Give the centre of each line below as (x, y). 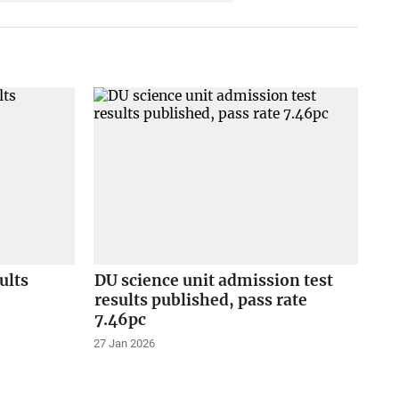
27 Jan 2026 (124, 343)
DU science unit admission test (213, 280)
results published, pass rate (200, 300)
